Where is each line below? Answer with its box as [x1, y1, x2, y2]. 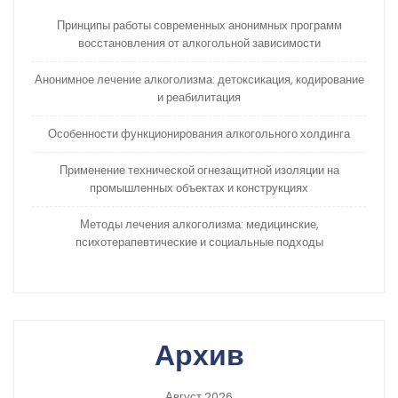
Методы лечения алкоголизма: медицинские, [79, 215, 319, 233]
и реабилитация [157, 88, 241, 106]
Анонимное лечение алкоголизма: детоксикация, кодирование [34, 70, 364, 88]
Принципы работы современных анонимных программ [56, 16, 342, 34]
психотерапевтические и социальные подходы [75, 233, 323, 251]
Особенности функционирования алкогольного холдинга [48, 124, 350, 142]
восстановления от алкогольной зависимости [77, 34, 321, 52]
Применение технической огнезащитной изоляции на [59, 161, 339, 179]
